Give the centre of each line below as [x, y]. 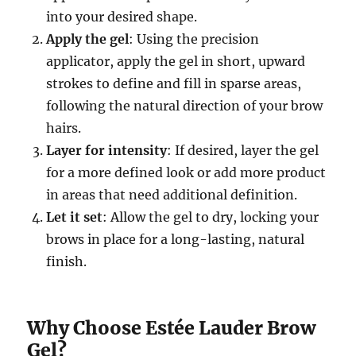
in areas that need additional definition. [172, 195]
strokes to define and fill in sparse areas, [174, 84]
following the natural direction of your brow [185, 106]
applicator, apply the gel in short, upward [176, 62]
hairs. [64, 128]
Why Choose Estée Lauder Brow [172, 328]
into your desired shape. [122, 17]
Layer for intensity [107, 151]
